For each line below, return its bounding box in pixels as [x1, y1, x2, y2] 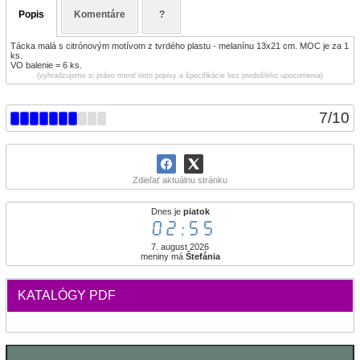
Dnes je [150, 207, 183, 216]
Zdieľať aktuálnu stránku [133, 175, 227, 185]
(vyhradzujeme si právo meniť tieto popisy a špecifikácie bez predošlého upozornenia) [37, 72, 323, 80]
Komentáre [74, 9, 125, 20]
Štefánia [185, 252, 220, 261]
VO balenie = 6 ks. [10, 60, 82, 70]
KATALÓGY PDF [18, 288, 116, 302]
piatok [182, 207, 210, 216]
